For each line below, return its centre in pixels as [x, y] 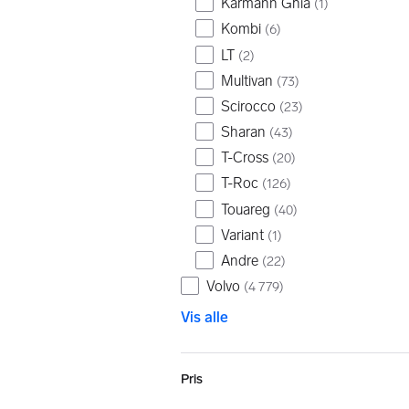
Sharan [243, 132]
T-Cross [245, 158]
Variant [242, 235]
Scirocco [248, 106]
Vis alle [204, 317]
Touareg [246, 209]
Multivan [247, 80]
